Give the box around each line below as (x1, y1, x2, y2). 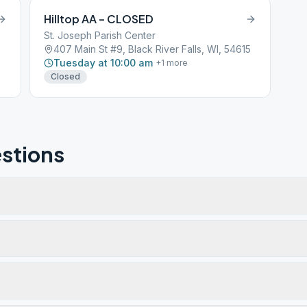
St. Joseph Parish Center (44, 29, 156, 41)
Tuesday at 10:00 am (53, 57, 153, 69)
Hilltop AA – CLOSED (44, 12, 154, 26)
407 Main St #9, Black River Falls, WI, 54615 (53, 43, 251, 55)
